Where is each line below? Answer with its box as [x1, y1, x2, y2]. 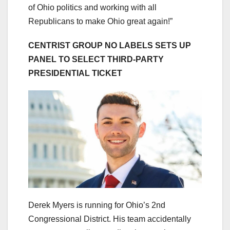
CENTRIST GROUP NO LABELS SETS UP [28, 41, 191, 50]
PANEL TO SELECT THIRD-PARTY [28, 54, 164, 64]
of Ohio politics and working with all [28, 3, 157, 12]
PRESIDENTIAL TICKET [28, 68, 122, 78]
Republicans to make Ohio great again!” [28, 16, 175, 26]
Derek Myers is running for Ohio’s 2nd [28, 200, 165, 209]
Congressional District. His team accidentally [28, 214, 191, 223]
